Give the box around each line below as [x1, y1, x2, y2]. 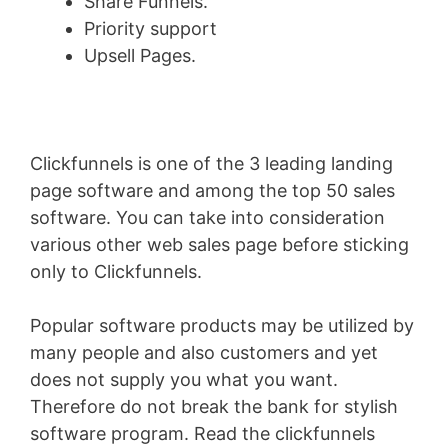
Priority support [84, 18, 217, 40]
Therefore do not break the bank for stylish [30, 396, 398, 418]
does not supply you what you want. [30, 369, 338, 391]
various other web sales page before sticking [30, 234, 409, 256]
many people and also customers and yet [30, 342, 378, 364]
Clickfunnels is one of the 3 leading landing [30, 153, 393, 175]
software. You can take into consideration [30, 207, 385, 229]
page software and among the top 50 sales [30, 180, 395, 202]
